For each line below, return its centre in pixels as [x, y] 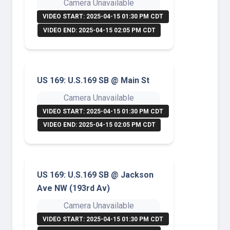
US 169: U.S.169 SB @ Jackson [95, 175]
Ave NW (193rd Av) [73, 188]
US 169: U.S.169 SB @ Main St [93, 80]
